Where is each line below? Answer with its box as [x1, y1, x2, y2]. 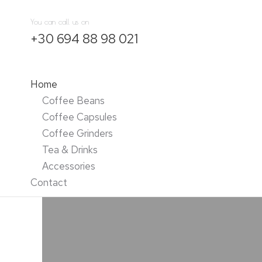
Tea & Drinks [42, 143, 98, 156]
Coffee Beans [42, 94, 105, 107]
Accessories [42, 160, 95, 173]
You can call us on [30, 16, 89, 26]
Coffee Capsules [42, 111, 117, 123]
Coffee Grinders [42, 127, 113, 140]
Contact [30, 176, 67, 189]
